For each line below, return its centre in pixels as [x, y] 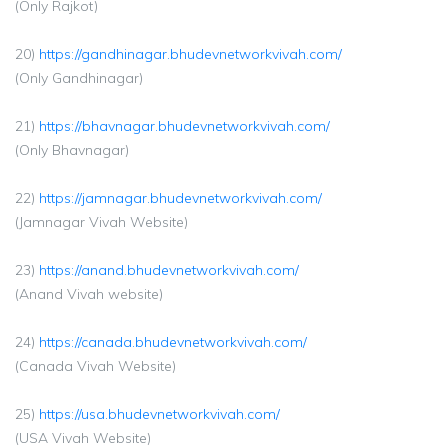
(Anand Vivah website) [89, 294]
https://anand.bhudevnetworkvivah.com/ [169, 270]
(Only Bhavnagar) [72, 150]
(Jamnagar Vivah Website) [101, 222]
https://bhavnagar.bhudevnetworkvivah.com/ [184, 126]
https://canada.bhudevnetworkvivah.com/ [173, 342]
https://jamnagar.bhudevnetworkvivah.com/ [180, 198]
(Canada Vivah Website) [95, 366]
